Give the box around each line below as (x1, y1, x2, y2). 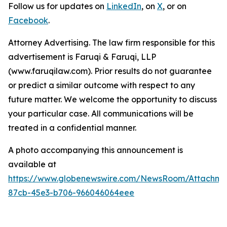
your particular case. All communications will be (8, 108, 194, 119)
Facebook (8, 15, 48, 26)
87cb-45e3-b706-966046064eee (8, 187, 134, 198)
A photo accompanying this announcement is (8, 145, 183, 156)
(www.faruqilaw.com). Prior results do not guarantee (8, 66, 212, 77)
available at (8, 159, 56, 170)
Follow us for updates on (8, 1, 106, 12)
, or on (163, 1, 186, 12)
